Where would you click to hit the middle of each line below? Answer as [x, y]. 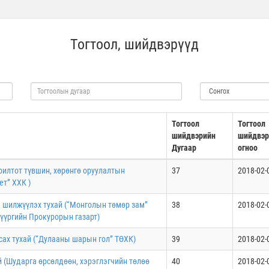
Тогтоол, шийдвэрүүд [134, 44]
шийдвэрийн [194, 136]
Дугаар [184, 148]
